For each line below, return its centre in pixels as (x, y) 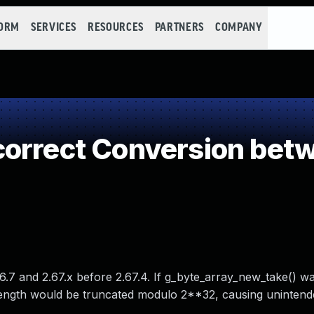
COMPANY (239, 28)
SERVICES (54, 28)
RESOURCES (116, 28)
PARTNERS (179, 28)
